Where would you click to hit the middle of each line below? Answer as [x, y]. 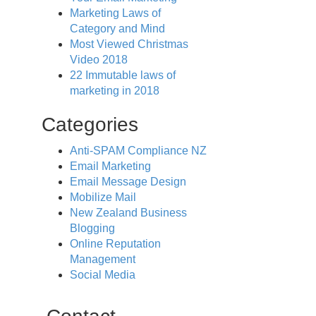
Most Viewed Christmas [129, 44]
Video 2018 [98, 60]
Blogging [92, 228]
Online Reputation [115, 244]
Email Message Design [128, 182]
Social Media [102, 275]
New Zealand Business [128, 213]
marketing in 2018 [114, 91]
